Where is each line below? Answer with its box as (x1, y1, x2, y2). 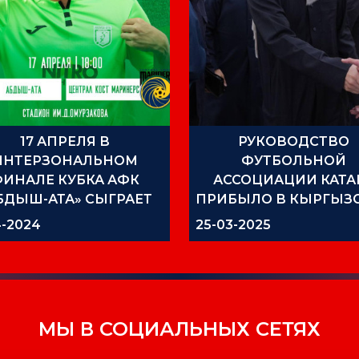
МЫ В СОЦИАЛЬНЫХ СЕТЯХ (38, 317, 321, 341)
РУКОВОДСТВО (237, 133, 349, 149)
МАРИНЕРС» (20, 229, 111, 245)
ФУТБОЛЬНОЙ (240, 152, 346, 168)
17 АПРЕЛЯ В (20, 133, 111, 149)
